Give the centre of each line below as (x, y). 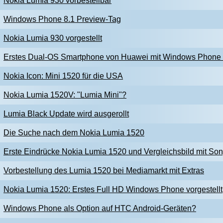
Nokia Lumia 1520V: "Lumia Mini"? (65, 95)
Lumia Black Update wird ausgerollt (66, 114)
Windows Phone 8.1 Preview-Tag (62, 19)
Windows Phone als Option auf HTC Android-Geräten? (100, 208)
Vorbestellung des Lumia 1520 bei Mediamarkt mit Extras (104, 170)
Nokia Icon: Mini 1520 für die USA (63, 76)
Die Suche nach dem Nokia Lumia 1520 (74, 133)
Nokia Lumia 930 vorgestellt (53, 38)
